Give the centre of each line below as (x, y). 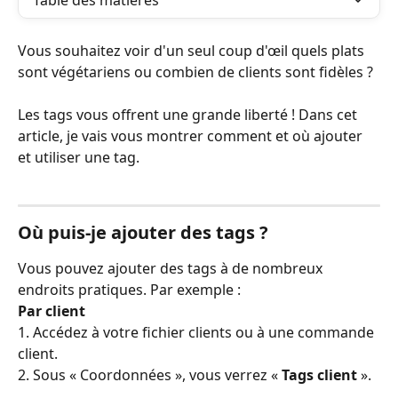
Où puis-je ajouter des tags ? (143, 232)
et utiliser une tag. (79, 158)
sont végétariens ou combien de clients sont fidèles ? (195, 72)
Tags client (319, 375)
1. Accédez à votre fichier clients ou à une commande (198, 333)
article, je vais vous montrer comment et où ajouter (192, 136)
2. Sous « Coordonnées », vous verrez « (150, 375)
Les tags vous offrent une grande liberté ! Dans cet (189, 115)
